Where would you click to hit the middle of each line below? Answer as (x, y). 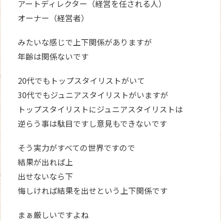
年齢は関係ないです (54, 56)
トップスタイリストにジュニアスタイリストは (101, 109)
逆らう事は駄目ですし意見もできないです (93, 123)
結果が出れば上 (46, 162)
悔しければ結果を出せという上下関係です (93, 190)
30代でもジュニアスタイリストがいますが (93, 95)
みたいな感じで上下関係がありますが (85, 42)
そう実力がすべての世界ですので (77, 147)
